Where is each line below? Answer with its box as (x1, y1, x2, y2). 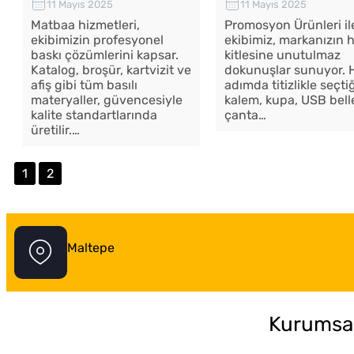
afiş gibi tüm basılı (30, 77, 137, 93)
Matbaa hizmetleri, (30, 17, 140, 33)
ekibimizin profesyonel (30, 32, 164, 48)
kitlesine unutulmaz (224, 47, 341, 63)
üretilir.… (30, 122, 80, 138)
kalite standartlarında (30, 107, 157, 123)
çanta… (224, 107, 266, 123)
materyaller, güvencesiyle (30, 92, 183, 108)
